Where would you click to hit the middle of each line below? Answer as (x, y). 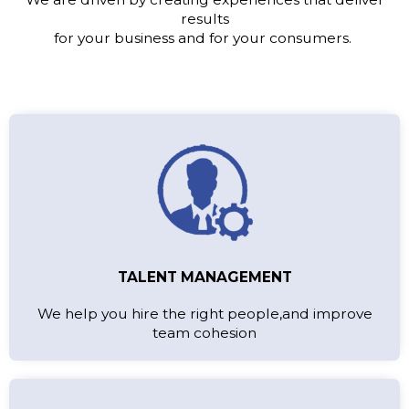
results (204, 19)
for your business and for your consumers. (204, 38)
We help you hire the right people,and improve (204, 313)
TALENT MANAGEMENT (204, 277)
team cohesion (204, 332)
